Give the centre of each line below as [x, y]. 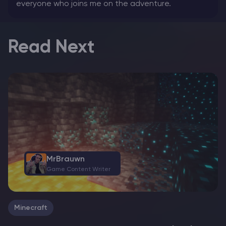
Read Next [51, 48]
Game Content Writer [78, 170]
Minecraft [31, 208]
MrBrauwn [66, 160]
